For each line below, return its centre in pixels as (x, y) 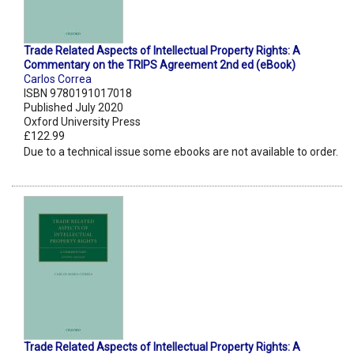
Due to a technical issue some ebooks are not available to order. (181, 152)
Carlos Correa (58, 79)
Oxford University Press (82, 122)
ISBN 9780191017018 (78, 94)
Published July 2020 (73, 108)
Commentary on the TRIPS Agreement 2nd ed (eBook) (160, 65)
